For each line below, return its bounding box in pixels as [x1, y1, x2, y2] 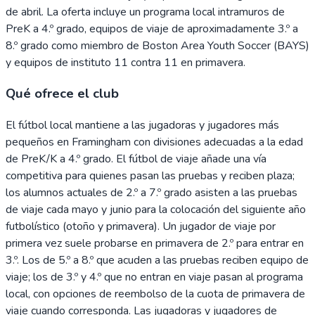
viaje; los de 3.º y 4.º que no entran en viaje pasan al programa [6, 269, 303, 285]
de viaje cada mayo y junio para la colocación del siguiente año [6, 202, 306, 218]
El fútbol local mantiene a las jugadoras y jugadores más [6, 117, 279, 134]
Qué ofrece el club [6, 84, 119, 103]
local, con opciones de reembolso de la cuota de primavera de [6, 286, 305, 302]
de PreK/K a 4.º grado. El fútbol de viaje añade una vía [6, 151, 266, 167]
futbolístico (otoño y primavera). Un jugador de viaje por [6, 219, 276, 235]
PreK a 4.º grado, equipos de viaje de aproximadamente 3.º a [6, 20, 298, 37]
